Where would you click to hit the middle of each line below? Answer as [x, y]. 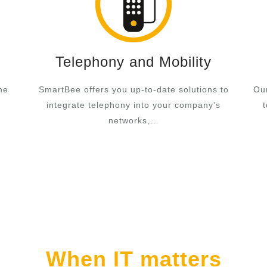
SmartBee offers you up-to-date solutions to [133, 89]
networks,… [133, 120]
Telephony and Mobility [133, 62]
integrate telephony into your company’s [133, 105]
